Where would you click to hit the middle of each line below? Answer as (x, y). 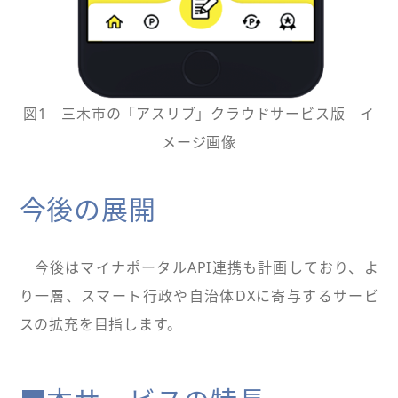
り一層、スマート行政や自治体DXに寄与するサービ (199, 296)
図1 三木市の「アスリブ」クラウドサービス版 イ (199, 114)
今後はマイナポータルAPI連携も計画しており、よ (199, 267)
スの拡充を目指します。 (100, 324)
